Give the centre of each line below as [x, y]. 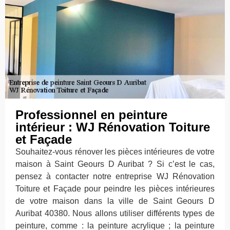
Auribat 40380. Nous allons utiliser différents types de [115, 214]
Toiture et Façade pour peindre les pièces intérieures [115, 189]
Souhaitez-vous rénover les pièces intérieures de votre [115, 152]
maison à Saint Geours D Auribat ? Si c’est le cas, [115, 164]
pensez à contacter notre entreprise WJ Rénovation [115, 177]
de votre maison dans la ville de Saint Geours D [115, 201]
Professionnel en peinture [91, 115]
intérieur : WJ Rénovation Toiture [113, 127]
